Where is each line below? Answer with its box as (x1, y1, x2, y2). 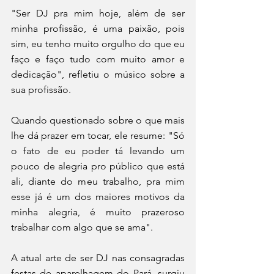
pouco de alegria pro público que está (11, 160, 185, 172)
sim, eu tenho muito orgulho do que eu (11, 37, 185, 50)
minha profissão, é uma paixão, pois (11, 22, 185, 34)
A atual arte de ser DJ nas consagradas (11, 251, 185, 264)
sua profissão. (11, 83, 73, 95)
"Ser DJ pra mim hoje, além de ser (11, 7, 185, 19)
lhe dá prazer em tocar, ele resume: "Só (11, 129, 185, 141)
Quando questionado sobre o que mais (11, 114, 185, 126)
